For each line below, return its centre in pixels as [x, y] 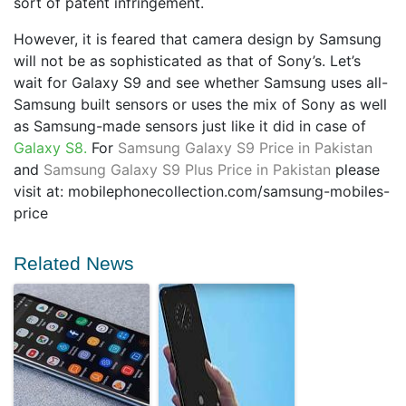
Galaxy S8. [50, 147]
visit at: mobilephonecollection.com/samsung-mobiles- [202, 191]
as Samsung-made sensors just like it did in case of [190, 126]
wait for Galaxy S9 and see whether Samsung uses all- [201, 82]
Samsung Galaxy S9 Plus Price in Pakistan [187, 169]
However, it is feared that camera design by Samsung [198, 39]
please [355, 169]
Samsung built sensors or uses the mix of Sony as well [200, 104]
